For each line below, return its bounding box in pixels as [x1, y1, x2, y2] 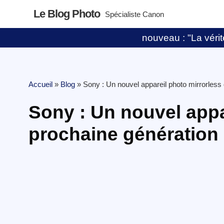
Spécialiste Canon [105, 10, 164, 18]
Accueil [28, 80, 52, 88]
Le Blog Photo [33, 7, 100, 20]
